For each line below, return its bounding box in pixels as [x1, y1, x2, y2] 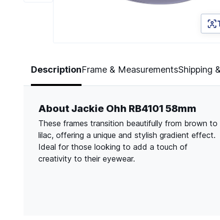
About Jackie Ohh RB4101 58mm [38, 103, 196, 115]
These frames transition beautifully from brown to [38, 118, 218, 129]
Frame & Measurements [82, 64, 178, 75]
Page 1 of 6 [53, 44, 95, 54]
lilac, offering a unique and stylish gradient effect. [38, 130, 216, 140]
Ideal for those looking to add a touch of [38, 142, 188, 152]
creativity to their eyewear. [38, 154, 135, 164]
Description [31, 64, 82, 75]
